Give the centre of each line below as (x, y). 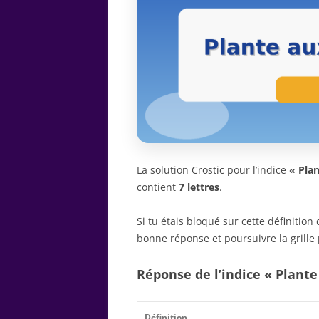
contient (158, 187)
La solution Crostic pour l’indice (213, 169)
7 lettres (199, 187)
